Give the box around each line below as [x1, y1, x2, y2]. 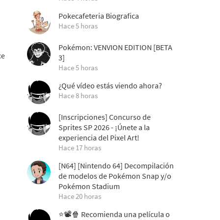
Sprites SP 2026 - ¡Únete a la [58, 122, 150, 132]
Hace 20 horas [58, 192, 101, 201]
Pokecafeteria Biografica [58, 11, 139, 21]
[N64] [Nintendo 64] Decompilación [58, 161, 174, 170]
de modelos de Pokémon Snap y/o [58, 171, 171, 181]
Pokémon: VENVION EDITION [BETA [58, 42, 172, 52]
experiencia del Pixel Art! [58, 133, 139, 142]
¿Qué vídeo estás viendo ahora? [58, 81, 162, 90]
